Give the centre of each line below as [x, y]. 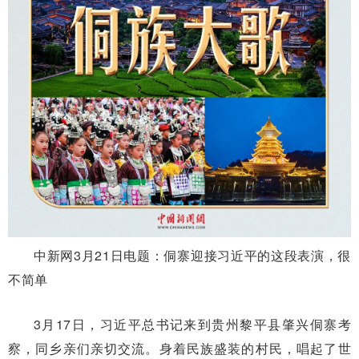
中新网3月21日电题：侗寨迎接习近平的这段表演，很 [192, 255]
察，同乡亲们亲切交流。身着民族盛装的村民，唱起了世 [179, 348]
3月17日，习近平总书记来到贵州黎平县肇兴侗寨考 [192, 324]
